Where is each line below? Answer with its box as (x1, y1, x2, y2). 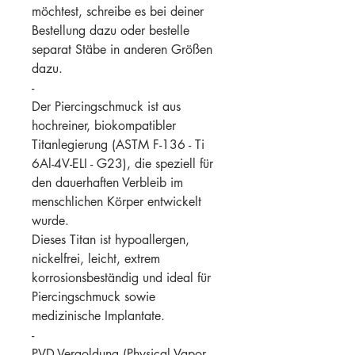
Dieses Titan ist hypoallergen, (32, 231, 189, 248)
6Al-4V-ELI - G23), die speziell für (32, 155, 213, 172)
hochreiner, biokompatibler (32, 116, 176, 134)
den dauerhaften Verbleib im (32, 174, 183, 191)
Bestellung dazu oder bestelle (32, 21, 189, 39)
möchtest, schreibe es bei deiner (32, 2, 204, 20)
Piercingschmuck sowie (32, 288, 155, 305)
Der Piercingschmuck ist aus (32, 97, 181, 115)
